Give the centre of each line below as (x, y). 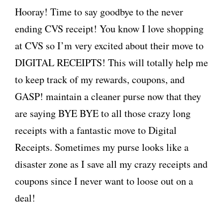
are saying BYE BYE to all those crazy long (103, 113)
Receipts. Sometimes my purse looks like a (102, 147)
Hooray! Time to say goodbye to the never (99, 12)
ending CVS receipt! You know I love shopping (109, 29)
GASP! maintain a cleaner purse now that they (108, 96)
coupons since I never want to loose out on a (104, 181)
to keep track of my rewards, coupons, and (100, 79)
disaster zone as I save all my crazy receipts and (111, 164)
